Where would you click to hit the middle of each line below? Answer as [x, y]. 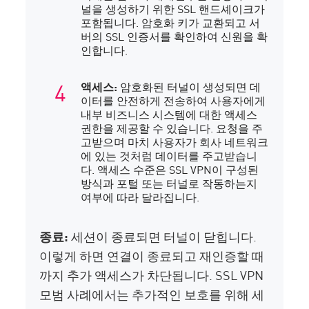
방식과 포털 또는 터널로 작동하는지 [169, 183]
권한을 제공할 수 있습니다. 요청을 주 [172, 128]
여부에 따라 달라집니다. [140, 197]
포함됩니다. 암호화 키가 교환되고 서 [171, 22]
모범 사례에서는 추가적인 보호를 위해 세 [152, 294]
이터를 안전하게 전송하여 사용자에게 [173, 100]
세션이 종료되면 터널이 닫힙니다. [164, 236]
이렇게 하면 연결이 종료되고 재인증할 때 [152, 256]
